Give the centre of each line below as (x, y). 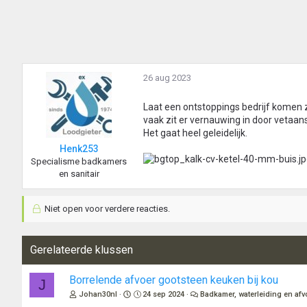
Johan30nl (98, 295)
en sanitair (79, 174)
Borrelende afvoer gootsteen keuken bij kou (174, 280)
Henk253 (79, 149)
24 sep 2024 (164, 295)
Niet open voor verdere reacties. (106, 209)
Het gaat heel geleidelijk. (195, 133)
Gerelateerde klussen (82, 250)
